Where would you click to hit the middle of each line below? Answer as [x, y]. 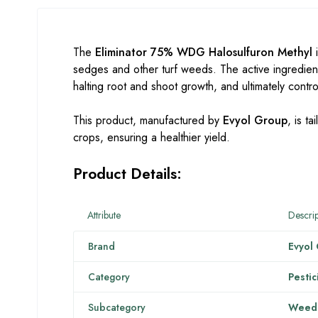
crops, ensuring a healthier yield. [152, 137]
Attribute [104, 215]
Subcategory [117, 307]
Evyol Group [255, 120]
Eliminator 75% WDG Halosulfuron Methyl [204, 52]
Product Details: [127, 174]
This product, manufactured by [148, 120]
